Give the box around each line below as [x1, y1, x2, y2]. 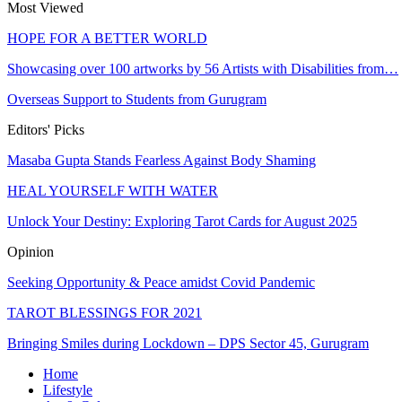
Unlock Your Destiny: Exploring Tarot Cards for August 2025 [7, 214, 357, 230]
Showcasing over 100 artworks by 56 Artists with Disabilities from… [7, 61, 398, 77]
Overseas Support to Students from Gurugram [7, 92, 267, 108]
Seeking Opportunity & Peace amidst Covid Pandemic [7, 275, 315, 291]
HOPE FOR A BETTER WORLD [7, 31, 207, 47]
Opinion [7, 244, 54, 260]
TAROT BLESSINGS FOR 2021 [7, 305, 202, 321]
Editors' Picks [7, 122, 84, 138]
